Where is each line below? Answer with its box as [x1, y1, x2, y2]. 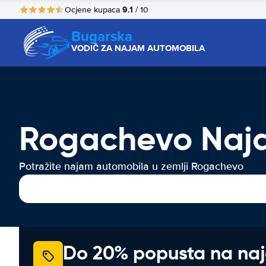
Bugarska [71, 26, 132, 46]
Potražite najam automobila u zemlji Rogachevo [19, 160, 243, 173]
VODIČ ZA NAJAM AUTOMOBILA [71, 42, 205, 55]
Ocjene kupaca [65, 4, 122, 15]
